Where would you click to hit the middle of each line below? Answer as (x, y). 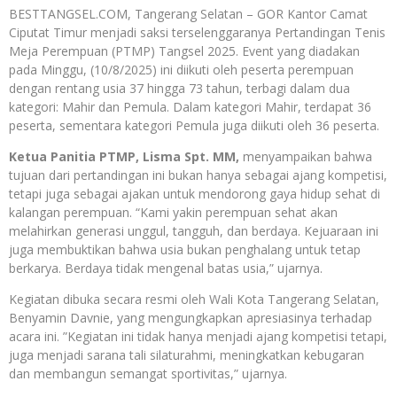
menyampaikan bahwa (306, 157)
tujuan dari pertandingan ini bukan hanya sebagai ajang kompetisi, (198, 175)
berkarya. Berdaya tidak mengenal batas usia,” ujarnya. (166, 269)
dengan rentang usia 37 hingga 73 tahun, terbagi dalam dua (179, 89)
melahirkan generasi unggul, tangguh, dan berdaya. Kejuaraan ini (194, 231)
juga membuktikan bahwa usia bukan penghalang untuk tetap (185, 250)
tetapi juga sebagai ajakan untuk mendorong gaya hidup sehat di (195, 194)
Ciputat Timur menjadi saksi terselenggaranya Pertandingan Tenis (197, 33)
